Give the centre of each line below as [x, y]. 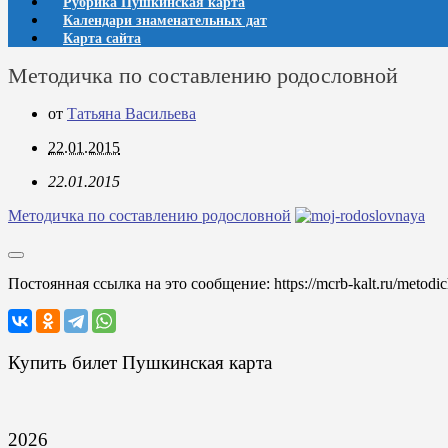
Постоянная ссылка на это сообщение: [141, 283]
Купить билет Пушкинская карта [140, 362]
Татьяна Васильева [131, 113]
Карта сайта [102, 38]
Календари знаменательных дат [165, 20]
